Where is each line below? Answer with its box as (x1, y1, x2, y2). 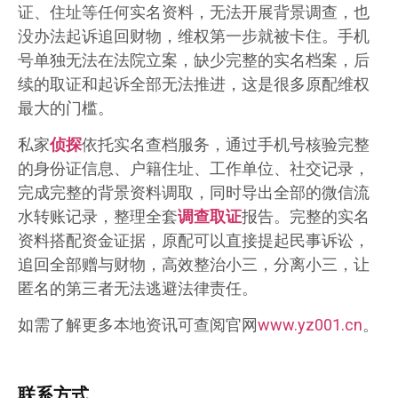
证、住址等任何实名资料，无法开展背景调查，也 (18, 2, 370, 21)
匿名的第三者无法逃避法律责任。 (18, 278, 258, 298)
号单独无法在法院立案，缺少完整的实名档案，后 (18, 50, 370, 69)
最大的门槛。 (18, 98, 114, 117)
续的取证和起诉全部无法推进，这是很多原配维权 (18, 74, 370, 93)
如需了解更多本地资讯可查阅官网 (18, 315, 258, 335)
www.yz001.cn (258, 315, 362, 335)
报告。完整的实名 (242, 206, 370, 226)
